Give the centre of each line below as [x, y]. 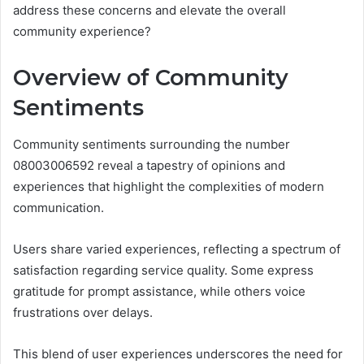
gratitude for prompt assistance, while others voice [159, 291]
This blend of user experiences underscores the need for [178, 353]
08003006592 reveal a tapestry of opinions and [149, 165]
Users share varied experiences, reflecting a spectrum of [177, 249]
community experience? [82, 32]
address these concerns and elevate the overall [149, 11]
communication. [58, 207]
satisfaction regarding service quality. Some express [163, 270]
